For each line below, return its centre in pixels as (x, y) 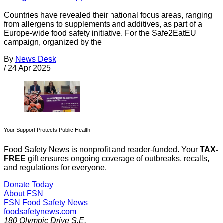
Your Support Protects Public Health (47, 130)
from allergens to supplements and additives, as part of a (103, 24)
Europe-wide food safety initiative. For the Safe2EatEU (100, 33)
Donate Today (29, 184)
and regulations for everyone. (55, 167)
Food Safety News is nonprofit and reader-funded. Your (102, 149)
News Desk (36, 59)
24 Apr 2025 (29, 68)
